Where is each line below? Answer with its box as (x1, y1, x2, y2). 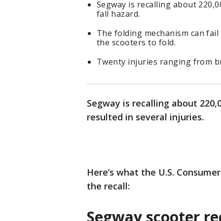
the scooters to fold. (97, 37, 176, 48)
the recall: (87, 180, 130, 192)
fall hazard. (97, 8, 140, 20)
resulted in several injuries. (87, 111, 206, 123)
